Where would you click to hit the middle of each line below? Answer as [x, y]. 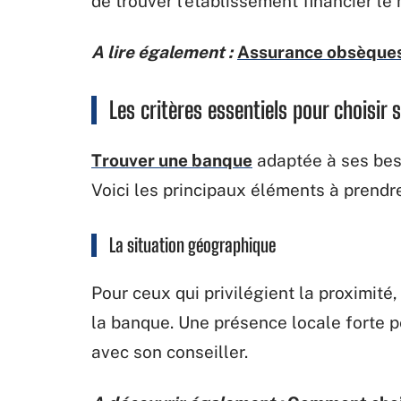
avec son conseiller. [170, 351]
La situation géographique [192, 244]
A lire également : [162, 51]
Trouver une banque [172, 160]
